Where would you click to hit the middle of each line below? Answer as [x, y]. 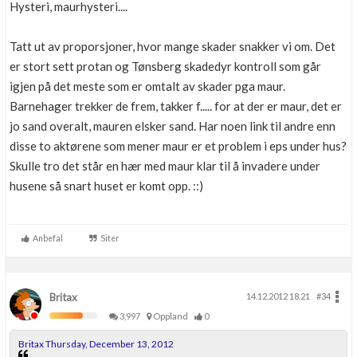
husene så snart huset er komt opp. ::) [106, 186]
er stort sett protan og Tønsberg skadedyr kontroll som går [165, 66]
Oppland [172, 316]
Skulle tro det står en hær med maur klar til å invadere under [165, 166]
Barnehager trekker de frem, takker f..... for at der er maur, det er [176, 106]
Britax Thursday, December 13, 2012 [96, 344]
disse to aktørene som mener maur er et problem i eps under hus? [178, 146]
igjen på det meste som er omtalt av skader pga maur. [147, 86]
